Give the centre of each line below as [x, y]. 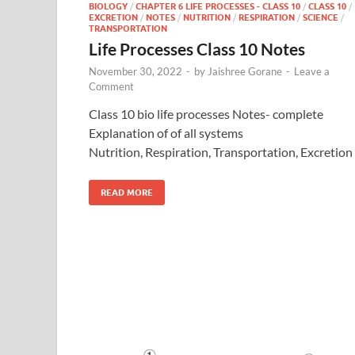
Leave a [312, 71]
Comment [111, 86]
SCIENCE [321, 17]
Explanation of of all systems [166, 132]
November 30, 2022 [136, 71]
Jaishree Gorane [245, 71]
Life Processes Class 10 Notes [197, 48]
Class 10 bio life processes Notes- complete [206, 113]
